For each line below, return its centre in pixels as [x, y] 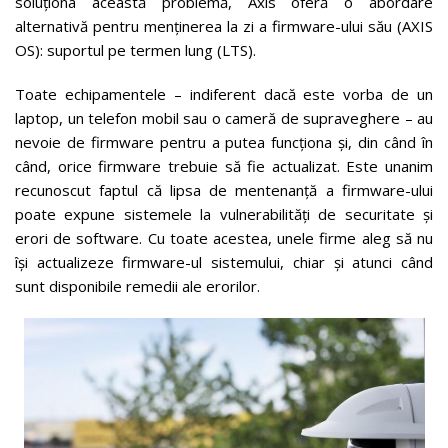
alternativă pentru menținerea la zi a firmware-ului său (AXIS [224, 25]
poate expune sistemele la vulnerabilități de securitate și [224, 213]
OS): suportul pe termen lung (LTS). [135, 49]
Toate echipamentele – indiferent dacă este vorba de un [224, 93]
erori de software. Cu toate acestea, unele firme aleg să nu [224, 237]
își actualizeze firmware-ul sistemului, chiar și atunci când [224, 261]
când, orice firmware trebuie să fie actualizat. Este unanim [224, 165]
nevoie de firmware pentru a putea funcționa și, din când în [224, 141]
